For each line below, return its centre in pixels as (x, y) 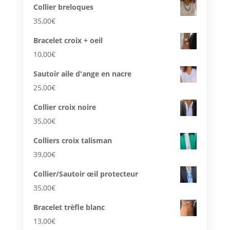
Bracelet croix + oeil (68, 40)
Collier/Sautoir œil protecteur (85, 174)
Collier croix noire (64, 107)
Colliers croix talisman (72, 140)
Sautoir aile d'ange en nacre (82, 73)
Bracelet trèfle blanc (69, 207)
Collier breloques (63, 7)
